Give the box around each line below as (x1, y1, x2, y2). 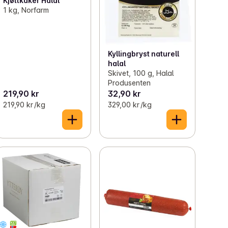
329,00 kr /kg (107, 100, 152, 109)
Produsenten (107, 78, 151, 88)
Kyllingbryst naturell (107, 49, 179, 59)
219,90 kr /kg (3, 100, 46, 109)
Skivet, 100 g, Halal (107, 69, 174, 78)
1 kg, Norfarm (3, 5, 49, 14)
